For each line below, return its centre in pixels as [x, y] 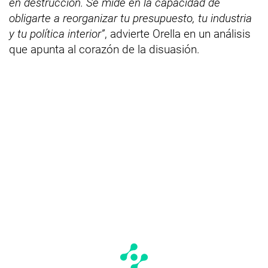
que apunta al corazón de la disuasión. [104, 49]
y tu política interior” [57, 33]
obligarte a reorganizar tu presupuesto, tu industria [130, 18]
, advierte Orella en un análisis [178, 33]
